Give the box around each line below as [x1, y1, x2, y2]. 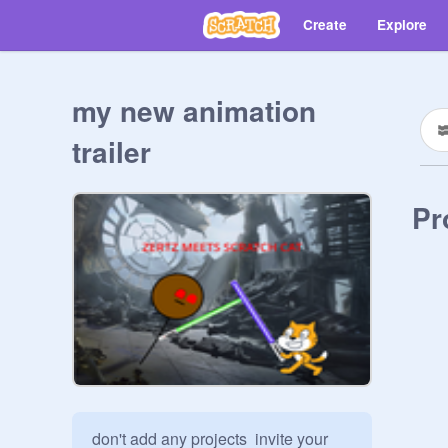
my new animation [72, 90, 316, 131]
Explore [377, 15, 427, 34]
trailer [72, 131, 151, 172]
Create [303, 15, 347, 34]
